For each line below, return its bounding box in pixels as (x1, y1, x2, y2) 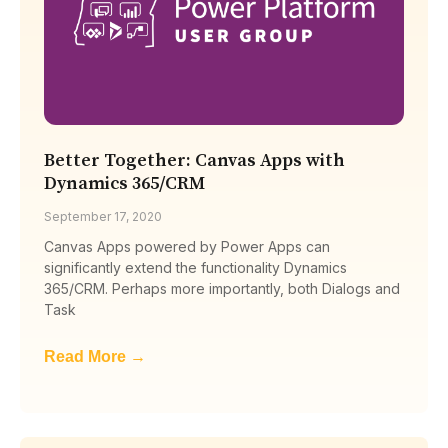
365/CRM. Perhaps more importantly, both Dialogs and (44, 279, 400, 297)
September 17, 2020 (44, 208, 162, 224)
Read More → (44, 347, 146, 365)
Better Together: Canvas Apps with (44, 148, 345, 172)
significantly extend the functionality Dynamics (44, 258, 347, 276)
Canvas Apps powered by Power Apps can (44, 237, 330, 255)
